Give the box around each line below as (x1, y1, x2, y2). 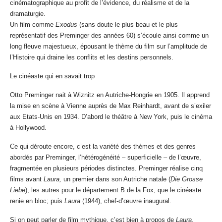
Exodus (55, 21, 79, 29)
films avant (10, 175, 44, 183)
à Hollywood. (10, 124, 47, 132)
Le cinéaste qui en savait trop (10, 72, 95, 80)
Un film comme (10, 21, 55, 29)
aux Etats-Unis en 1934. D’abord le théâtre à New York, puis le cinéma (10, 113, 212, 121)
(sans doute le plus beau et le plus (79, 21, 178, 29)
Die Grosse (170, 175, 203, 183)
